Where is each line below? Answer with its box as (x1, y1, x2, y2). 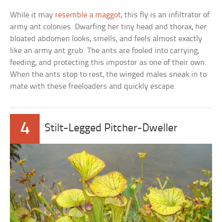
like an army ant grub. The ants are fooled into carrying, (10, 47, 200, 55)
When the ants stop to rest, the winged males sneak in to (10, 70, 207, 79)
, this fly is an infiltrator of (121, 11, 210, 20)
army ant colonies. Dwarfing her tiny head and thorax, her (10, 23, 207, 32)
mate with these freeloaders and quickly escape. (10, 82, 176, 91)
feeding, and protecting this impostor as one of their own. (10, 58, 207, 67)
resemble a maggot (55, 11, 121, 20)
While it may (10, 11, 55, 20)
